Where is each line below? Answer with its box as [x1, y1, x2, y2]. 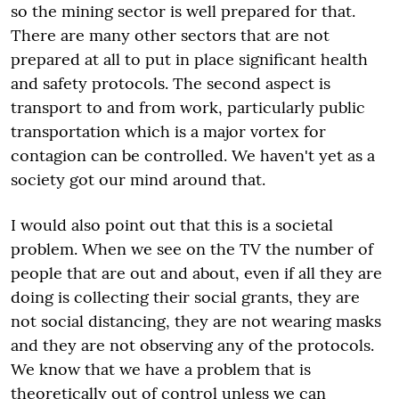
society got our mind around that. [11, 169, 265, 190]
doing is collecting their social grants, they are [11, 287, 360, 307]
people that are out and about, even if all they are [11, 263, 382, 283]
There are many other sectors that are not [11, 25, 330, 45]
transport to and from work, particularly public [11, 97, 365, 118]
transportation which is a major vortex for [11, 121, 326, 142]
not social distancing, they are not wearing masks [11, 311, 381, 331]
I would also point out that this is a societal [11, 215, 333, 235]
